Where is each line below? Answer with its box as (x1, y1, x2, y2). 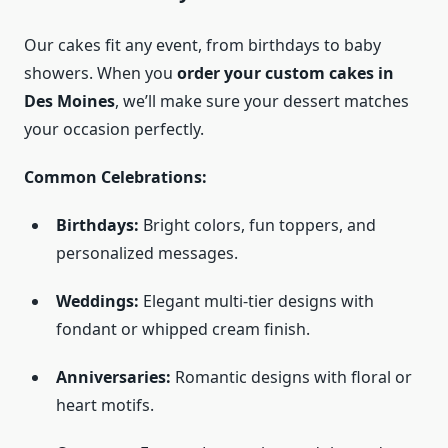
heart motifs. (56, 394, 154, 417)
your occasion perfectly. (24, 118, 204, 141)
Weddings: (56, 290, 139, 313)
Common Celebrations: (24, 166, 207, 189)
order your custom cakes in (177, 62, 394, 85)
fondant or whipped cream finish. (56, 318, 310, 341)
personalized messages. (56, 242, 238, 265)
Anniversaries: (56, 366, 171, 389)
